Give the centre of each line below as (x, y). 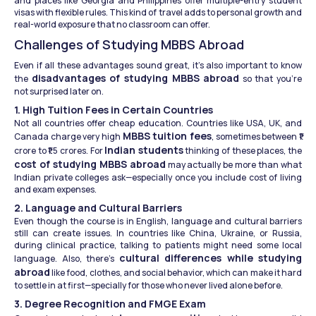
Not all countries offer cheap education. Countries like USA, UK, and (158, 123)
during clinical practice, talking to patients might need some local (158, 245)
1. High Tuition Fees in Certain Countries (114, 110)
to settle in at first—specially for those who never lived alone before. (148, 286)
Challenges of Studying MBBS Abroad (129, 45)
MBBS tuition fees (167, 136)
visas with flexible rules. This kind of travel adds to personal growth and (158, 13)
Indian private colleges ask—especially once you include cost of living (158, 178)
